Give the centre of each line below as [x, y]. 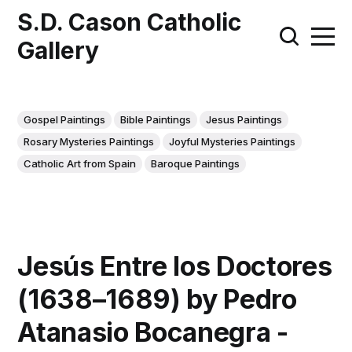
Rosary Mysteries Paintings [89, 141]
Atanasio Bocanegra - [153, 332]
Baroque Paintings [196, 163]
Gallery [59, 50]
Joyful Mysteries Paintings [233, 141]
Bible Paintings [156, 119]
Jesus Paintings [244, 119]
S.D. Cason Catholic [130, 22]
